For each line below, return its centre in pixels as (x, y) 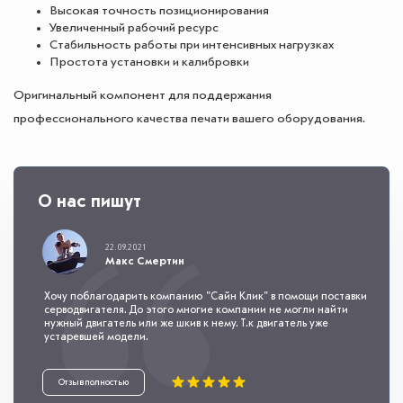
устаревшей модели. (96, 338)
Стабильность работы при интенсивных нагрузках (192, 45)
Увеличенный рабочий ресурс (134, 28)
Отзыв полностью (94, 383)
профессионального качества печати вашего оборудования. (189, 119)
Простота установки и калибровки (149, 63)
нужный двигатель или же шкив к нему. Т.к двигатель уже (186, 324)
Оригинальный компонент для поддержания (143, 96)
